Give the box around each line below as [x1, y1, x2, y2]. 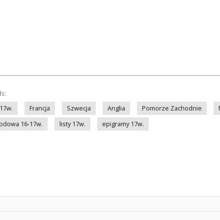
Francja [29, 104, 50, 112]
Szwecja [67, 104, 91, 112]
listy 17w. [59, 120, 85, 128]
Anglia [108, 104, 125, 112]
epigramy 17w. [102, 120, 144, 128]
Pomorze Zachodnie [142, 104, 202, 112]
